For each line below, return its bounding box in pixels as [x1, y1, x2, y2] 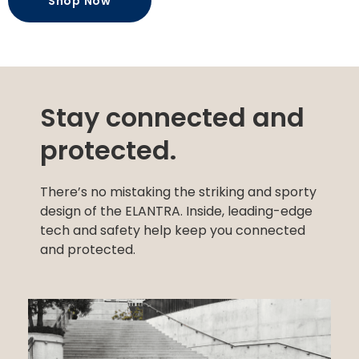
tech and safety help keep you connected [40, 221, 305, 240]
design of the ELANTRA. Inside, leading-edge [40, 202, 313, 220]
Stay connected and [40, 99, 305, 135]
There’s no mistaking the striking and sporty [40, 183, 317, 201]
